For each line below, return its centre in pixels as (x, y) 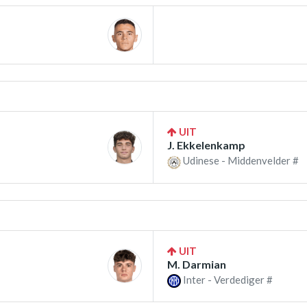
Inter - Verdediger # (227, 279)
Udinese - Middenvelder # (240, 161)
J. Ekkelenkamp (206, 145)
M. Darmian (197, 264)
